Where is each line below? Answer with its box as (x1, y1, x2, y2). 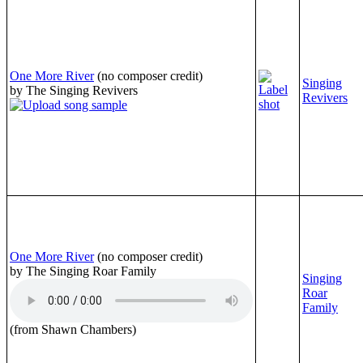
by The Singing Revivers (10, 83, 138, 97)
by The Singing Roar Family (10, 263, 156, 278)
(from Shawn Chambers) (10, 322, 136, 336)
